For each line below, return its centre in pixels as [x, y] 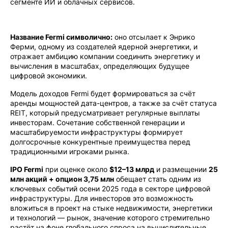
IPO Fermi [27, 169]
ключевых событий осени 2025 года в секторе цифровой [110, 189]
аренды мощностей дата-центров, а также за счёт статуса [113, 103]
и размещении [181, 169]
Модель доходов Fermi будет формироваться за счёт [103, 93]
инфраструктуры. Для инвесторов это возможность [102, 198]
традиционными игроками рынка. [70, 151]
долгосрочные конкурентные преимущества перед [100, 142]
